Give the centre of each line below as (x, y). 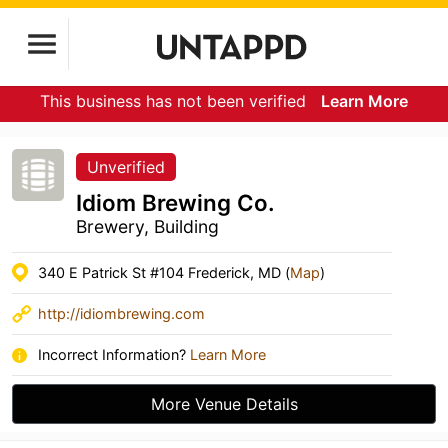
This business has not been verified (175, 101)
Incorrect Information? (114, 354)
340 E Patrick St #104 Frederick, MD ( (164, 272)
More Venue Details (224, 404)
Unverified (126, 167)
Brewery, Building (147, 226)
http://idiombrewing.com (121, 313)
